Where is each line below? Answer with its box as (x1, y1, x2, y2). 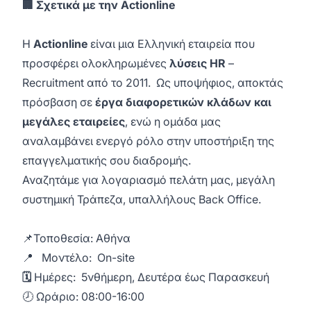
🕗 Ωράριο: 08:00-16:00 (22, 289, 144, 303)
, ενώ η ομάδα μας (125, 115, 221, 128)
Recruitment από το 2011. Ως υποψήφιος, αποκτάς (22, 76, 283, 90)
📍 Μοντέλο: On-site (22, 251, 135, 264)
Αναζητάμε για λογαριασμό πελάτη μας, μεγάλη (22, 173, 275, 187)
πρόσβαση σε (22, 95, 95, 109)
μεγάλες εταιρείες (22, 115, 125, 128)
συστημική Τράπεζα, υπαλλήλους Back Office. (22, 192, 261, 206)
